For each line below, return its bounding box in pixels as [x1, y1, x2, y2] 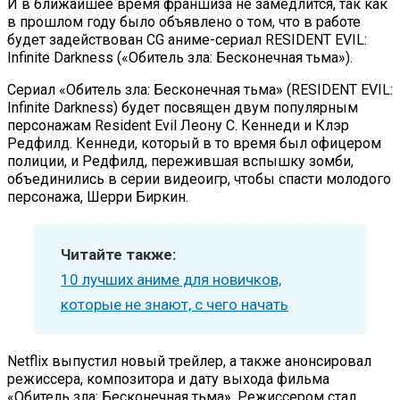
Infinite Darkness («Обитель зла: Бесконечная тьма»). [7, 48, 353, 66]
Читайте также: [61, 245, 176, 263]
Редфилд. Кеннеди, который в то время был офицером [7, 134, 381, 152]
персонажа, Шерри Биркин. [7, 187, 188, 205]
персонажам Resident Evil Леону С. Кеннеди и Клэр [7, 116, 349, 134]
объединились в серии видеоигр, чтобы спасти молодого [7, 170, 391, 187]
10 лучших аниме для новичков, [61, 270, 281, 288]
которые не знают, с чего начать [61, 295, 288, 313]
